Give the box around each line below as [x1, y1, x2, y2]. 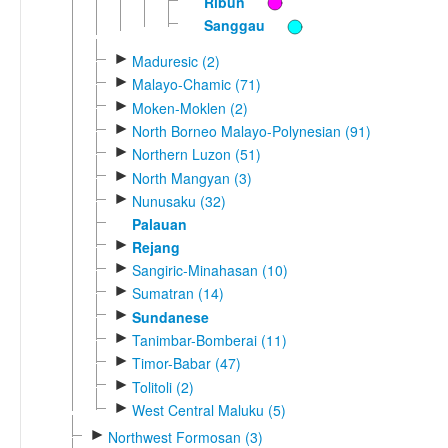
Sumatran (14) [131, 283, 224, 304]
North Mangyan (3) [131, 167, 252, 188]
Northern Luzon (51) [131, 144, 261, 165]
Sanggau [203, 15, 265, 36]
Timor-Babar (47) [131, 353, 241, 374]
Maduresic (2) [131, 50, 220, 71]
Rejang [131, 236, 180, 257]
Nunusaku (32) [131, 190, 226, 211]
